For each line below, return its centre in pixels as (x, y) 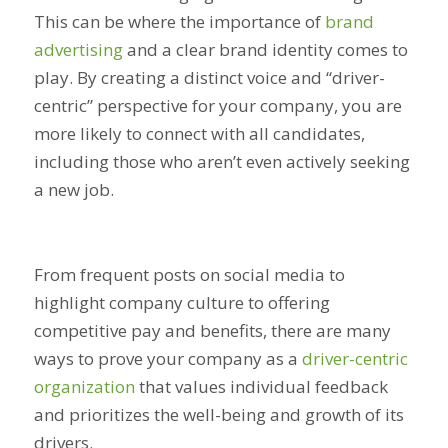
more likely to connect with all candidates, (199, 134)
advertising (78, 50)
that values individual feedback (261, 386)
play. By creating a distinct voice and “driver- (209, 78)
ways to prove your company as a (167, 358)
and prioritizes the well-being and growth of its (218, 414)
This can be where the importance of (179, 22)
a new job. (75, 190)
